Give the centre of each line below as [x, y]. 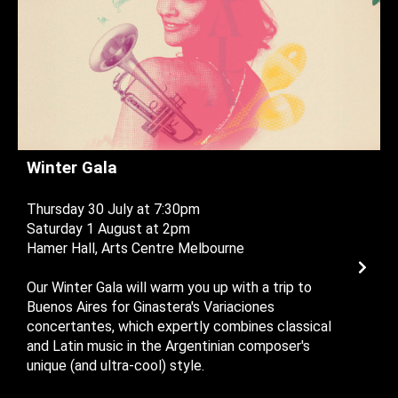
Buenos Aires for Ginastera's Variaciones [151, 307]
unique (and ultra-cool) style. [115, 366]
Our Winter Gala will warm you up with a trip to [169, 288]
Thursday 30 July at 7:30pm [113, 210]
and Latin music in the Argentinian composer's [168, 346]
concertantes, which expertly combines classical [179, 327]
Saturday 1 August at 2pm [108, 229]
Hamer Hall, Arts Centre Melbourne [135, 249]
